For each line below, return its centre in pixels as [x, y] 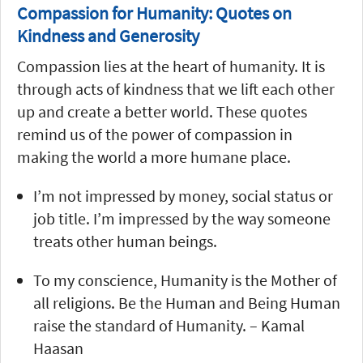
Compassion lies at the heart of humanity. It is [171, 66]
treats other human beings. [125, 241]
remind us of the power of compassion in [155, 134]
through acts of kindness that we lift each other [176, 88]
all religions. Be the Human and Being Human [187, 302]
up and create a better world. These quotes [162, 111]
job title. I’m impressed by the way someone [182, 218]
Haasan [58, 348]
